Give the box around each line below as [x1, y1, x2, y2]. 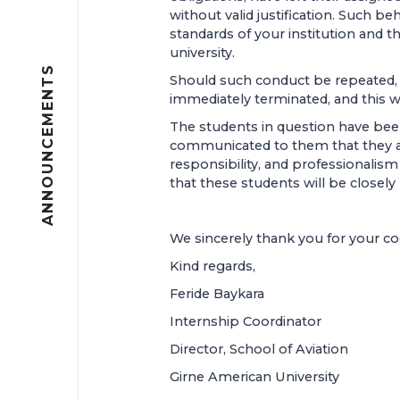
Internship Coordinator [169, 313, 321, 329]
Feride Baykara [169, 286, 264, 302]
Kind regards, [169, 258, 255, 274]
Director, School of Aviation [169, 341, 348, 357]
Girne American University [169, 369, 339, 385]
